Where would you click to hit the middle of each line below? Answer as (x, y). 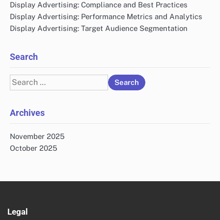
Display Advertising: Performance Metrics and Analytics (106, 17)
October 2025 (34, 148)
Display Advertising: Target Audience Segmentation (99, 28)
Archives (27, 113)
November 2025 (37, 137)
